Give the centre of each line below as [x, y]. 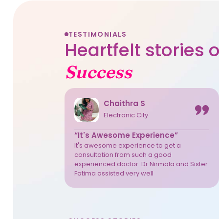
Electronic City [126, 115]
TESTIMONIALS [98, 34]
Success [98, 72]
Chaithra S [124, 104]
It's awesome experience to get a [127, 145]
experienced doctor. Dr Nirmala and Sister [141, 164]
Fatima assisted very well [114, 173]
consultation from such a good [123, 154]
